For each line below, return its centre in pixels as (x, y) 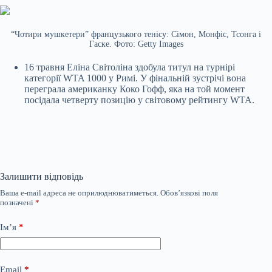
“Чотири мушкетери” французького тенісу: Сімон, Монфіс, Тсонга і (136, 35)
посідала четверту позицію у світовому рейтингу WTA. (139, 100)
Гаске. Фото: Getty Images (136, 44)
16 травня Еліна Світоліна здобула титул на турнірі (130, 67)
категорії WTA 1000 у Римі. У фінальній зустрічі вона (135, 78)
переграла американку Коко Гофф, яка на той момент (134, 89)
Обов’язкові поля (189, 193)
